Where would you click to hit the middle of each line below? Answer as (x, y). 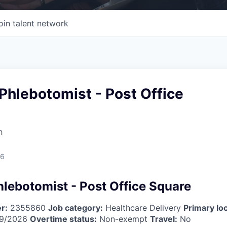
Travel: (164, 219)
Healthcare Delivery (143, 207)
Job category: (75, 207)
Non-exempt (123, 219)
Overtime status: (63, 219)
